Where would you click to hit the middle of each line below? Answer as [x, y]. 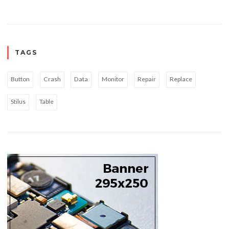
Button [20, 79]
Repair [147, 79]
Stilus [18, 102]
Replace [181, 79]
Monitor [113, 79]
